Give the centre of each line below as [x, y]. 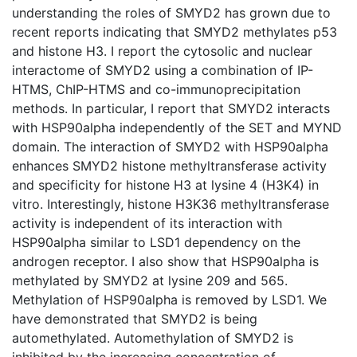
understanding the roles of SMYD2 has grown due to [171, 12]
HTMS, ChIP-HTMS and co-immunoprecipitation [156, 89]
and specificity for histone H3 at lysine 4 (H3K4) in [165, 184]
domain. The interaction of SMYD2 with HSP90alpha [170, 146]
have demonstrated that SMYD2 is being [135, 318]
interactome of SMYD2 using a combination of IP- [163, 70]
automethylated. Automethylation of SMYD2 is [153, 337]
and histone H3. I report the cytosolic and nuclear [162, 51]
